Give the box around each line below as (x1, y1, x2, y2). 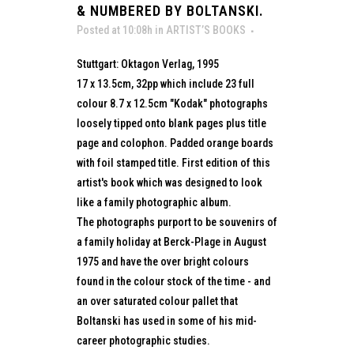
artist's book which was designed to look (77, 176, 262, 189)
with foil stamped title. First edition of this (77, 156, 270, 169)
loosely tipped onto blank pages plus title (77, 117, 266, 130)
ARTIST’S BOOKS (166, 24, 246, 36)
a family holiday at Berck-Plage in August (77, 235, 266, 248)
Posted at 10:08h (77, 24, 153, 36)
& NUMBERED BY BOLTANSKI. (77, 2, 264, 19)
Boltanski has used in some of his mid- (77, 314, 257, 327)
